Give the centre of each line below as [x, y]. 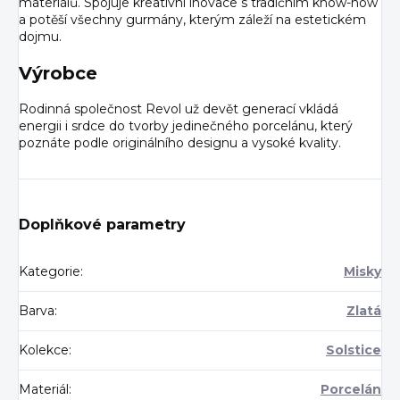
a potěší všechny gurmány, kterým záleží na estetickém [192, 19]
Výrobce [58, 73]
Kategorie [50, 271]
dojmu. [40, 36]
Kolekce [44, 350]
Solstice [354, 350]
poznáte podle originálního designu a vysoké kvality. [180, 142]
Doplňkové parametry [102, 224]
